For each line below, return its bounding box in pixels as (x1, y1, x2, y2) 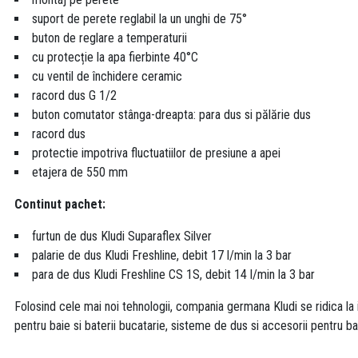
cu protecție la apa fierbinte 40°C (32, 50, 198, 66)
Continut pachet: (14, 197, 105, 213)
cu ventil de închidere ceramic (32, 69, 182, 85)
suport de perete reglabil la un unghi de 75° (32, 11, 247, 27)
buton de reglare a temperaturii (32, 30, 187, 46)
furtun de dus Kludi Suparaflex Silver (32, 229, 212, 245)
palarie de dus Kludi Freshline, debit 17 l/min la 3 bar (32, 248, 292, 264)
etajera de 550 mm (32, 165, 128, 181)
